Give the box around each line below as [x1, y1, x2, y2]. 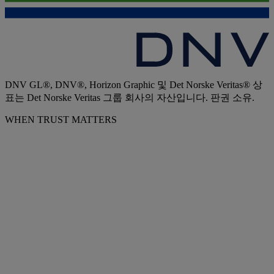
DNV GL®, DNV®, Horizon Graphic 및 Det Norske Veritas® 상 [5, 80, 262, 91]
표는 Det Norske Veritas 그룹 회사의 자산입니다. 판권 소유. [5, 92, 254, 103]
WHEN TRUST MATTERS [5, 114, 117, 125]
